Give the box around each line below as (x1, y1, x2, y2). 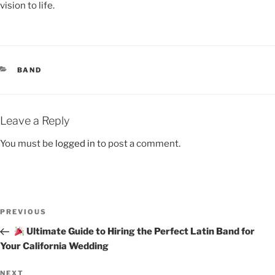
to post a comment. (95, 138, 180, 150)
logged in (55, 138, 95, 150)
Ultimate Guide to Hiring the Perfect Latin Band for (24, 226, 255, 238)
